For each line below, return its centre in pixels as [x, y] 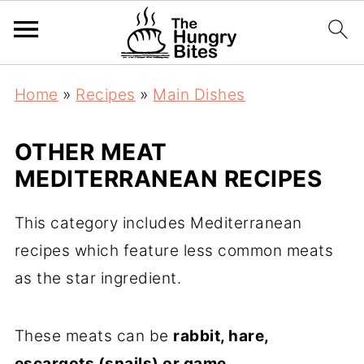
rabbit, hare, [221, 336]
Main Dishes [199, 95]
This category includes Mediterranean [158, 223]
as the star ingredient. [98, 278]
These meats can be [94, 336]
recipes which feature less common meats [174, 251]
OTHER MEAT [91, 152]
